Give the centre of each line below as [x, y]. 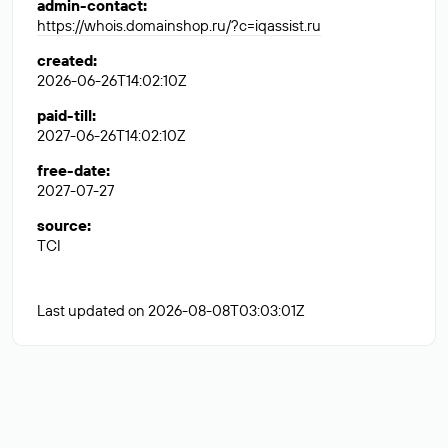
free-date [71, 170]
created [65, 60]
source [62, 225]
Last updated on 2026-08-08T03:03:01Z [171, 310]
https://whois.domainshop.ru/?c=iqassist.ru [179, 25]
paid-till [64, 115]
